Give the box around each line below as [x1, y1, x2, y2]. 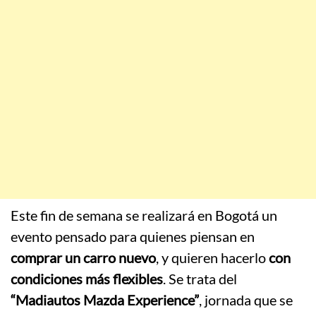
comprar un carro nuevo [11, 249, 156, 267]
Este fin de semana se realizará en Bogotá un [11, 207, 277, 224]
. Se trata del [163, 270, 237, 288]
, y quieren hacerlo [156, 249, 269, 267]
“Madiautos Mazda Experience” [11, 291, 199, 309]
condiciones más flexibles [11, 270, 163, 288]
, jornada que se [199, 291, 293, 309]
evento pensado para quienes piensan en [11, 228, 255, 245]
